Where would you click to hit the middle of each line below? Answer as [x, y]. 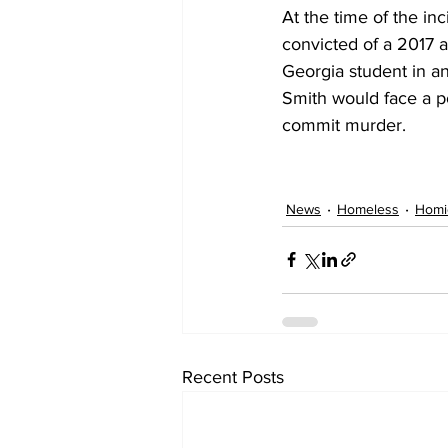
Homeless [368, 208]
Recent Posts [233, 376]
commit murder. [344, 124]
